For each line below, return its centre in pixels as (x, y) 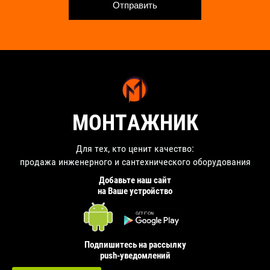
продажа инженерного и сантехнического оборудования (135, 162)
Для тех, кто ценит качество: (135, 148)
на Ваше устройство (135, 191)
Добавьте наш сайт (135, 180)
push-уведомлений (135, 255)
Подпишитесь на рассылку (135, 244)
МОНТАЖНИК (135, 123)
